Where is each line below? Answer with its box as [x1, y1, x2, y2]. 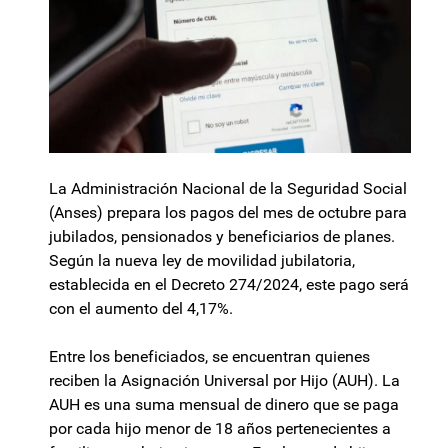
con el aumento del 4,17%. [49, 299, 233, 319]
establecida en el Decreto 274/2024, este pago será [49, 275, 409, 295]
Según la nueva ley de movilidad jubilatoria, [49, 251, 355, 271]
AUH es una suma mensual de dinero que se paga [49, 395, 399, 415]
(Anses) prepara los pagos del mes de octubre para [49, 203, 407, 223]
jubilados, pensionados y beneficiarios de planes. [49, 227, 395, 247]
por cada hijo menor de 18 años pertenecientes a [49, 419, 391, 439]
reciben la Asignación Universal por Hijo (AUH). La [49, 371, 400, 391]
